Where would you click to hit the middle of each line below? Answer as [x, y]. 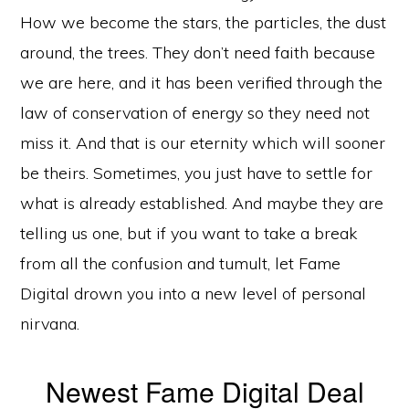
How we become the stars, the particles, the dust [204, 22]
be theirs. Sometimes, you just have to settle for [197, 173]
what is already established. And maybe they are [202, 203]
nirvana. [50, 324]
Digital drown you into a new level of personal [194, 294]
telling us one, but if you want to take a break [189, 233]
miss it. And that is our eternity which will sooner [203, 143]
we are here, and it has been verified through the [202, 83]
